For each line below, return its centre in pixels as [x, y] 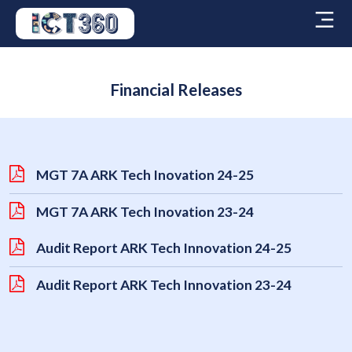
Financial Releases [176, 89]
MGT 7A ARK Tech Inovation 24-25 [145, 175]
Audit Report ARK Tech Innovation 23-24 [164, 285]
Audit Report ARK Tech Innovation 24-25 [164, 248]
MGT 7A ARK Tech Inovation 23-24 [145, 212]
